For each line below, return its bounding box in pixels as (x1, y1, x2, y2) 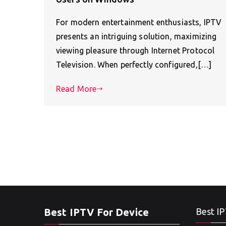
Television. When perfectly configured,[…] (56, 60, 212, 70)
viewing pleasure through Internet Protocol (56, 46, 215, 55)
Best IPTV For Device (44, 206, 149, 218)
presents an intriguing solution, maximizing (56, 32, 217, 41)
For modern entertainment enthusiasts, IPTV (56, 18, 222, 27)
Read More (56, 84, 97, 94)
